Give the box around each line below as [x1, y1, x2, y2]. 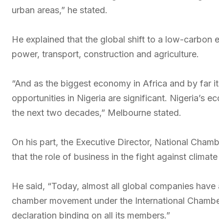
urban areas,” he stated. [12, 5, 108, 15]
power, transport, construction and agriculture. [12, 49, 199, 59]
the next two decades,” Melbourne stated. [12, 108, 181, 118]
